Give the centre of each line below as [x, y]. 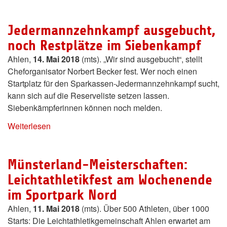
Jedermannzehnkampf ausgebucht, [111, 31]
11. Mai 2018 [56, 209]
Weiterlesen [29, 126]
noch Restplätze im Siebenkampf [104, 46]
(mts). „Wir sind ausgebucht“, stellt [141, 59]
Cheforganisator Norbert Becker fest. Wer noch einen [102, 71]
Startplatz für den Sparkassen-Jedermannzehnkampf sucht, [113, 84]
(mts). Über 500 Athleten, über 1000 [144, 209]
